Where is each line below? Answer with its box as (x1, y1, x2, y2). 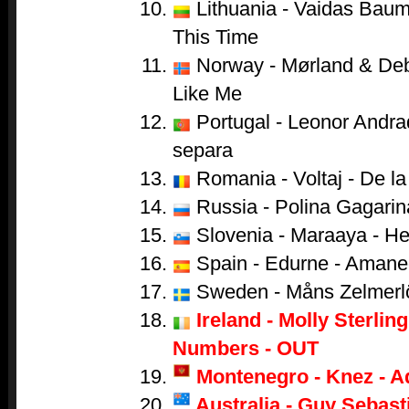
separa (172, 139, 233, 163)
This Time (172, 26, 258, 49)
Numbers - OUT (172, 337, 319, 361)
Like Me (172, 82, 242, 106)
